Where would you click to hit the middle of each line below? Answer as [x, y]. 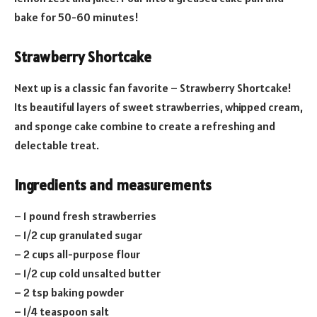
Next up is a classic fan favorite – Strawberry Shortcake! [153, 88]
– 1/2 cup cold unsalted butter [87, 273]
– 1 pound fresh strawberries [85, 216]
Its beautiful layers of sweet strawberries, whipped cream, [158, 107]
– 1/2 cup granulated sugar [78, 235]
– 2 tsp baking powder [69, 293]
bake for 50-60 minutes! [76, 17]
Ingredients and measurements [113, 185]
